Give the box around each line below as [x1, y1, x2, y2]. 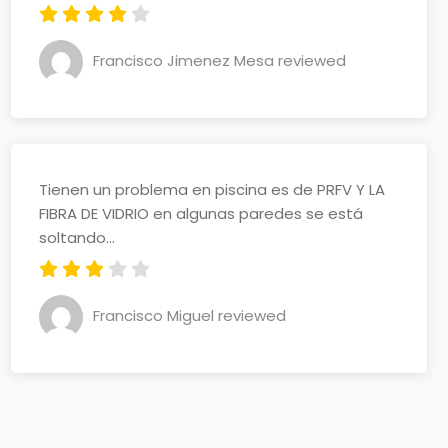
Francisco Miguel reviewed [93, 304, 286, 326]
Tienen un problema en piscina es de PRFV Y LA [39, 179, 385, 200]
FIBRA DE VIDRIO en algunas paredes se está [39, 203, 363, 224]
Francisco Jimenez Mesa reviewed [93, 49, 346, 71]
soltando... [39, 227, 115, 248]
